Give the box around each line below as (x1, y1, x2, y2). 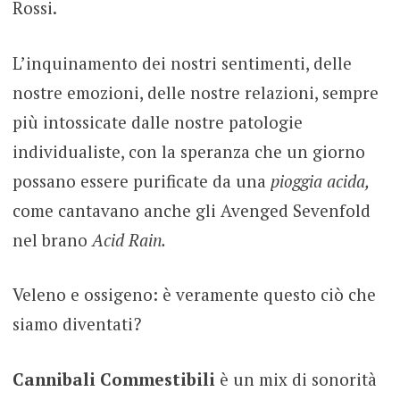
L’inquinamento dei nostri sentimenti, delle (12, 51, 352, 74)
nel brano (12, 228, 92, 251)
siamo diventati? (12, 312, 141, 336)
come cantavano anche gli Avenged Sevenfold (12, 198, 371, 221)
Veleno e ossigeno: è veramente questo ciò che (12, 283, 376, 306)
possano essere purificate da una (12, 169, 271, 192)
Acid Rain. (91, 228, 166, 251)
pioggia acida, (270, 169, 369, 192)
